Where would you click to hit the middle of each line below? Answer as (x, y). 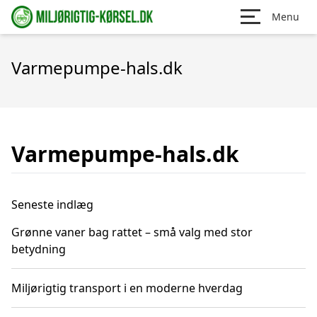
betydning (39, 249)
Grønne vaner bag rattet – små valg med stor (132, 232)
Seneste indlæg (52, 204)
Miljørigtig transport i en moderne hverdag (127, 288)
